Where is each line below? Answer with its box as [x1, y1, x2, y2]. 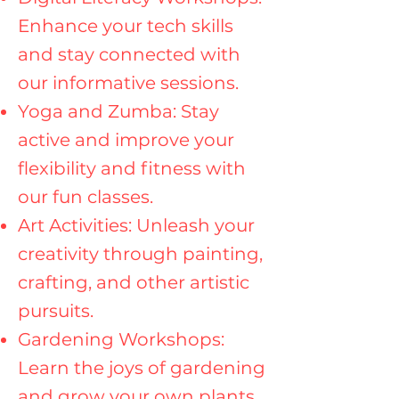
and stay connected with [18, 44, 240, 65]
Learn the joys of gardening [18, 357, 265, 379]
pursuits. [18, 300, 94, 322]
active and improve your [18, 129, 234, 151]
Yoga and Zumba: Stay [18, 101, 219, 122]
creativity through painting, [18, 243, 263, 265]
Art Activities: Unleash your [18, 215, 255, 236]
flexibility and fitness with [18, 158, 246, 179]
